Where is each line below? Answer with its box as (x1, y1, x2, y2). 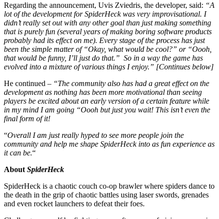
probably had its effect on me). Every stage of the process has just (4, 36, 205, 44)
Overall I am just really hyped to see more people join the (7, 131, 184, 139)
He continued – (4, 79, 53, 88)
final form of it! (4, 114, 50, 123)
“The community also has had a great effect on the (53, 79, 209, 88)
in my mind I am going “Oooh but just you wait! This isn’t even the (4, 105, 210, 114)
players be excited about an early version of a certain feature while (4, 96, 209, 105)
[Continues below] (156, 62, 214, 71)
